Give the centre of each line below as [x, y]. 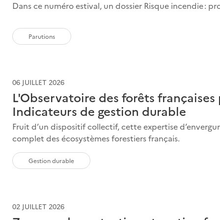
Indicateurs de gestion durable [99, 110]
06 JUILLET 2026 [39, 82]
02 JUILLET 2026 [39, 206]
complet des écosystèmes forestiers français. [96, 138]
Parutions [42, 36]
